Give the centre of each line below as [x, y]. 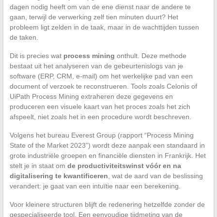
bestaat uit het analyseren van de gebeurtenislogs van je [96, 66]
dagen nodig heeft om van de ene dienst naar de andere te [100, 7]
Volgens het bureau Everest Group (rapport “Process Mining [101, 135]
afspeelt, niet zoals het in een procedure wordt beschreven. [100, 116]
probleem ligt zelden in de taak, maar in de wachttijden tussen [104, 27]
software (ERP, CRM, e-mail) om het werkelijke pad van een [101, 76]
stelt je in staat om [38, 165]
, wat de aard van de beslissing [155, 176]
